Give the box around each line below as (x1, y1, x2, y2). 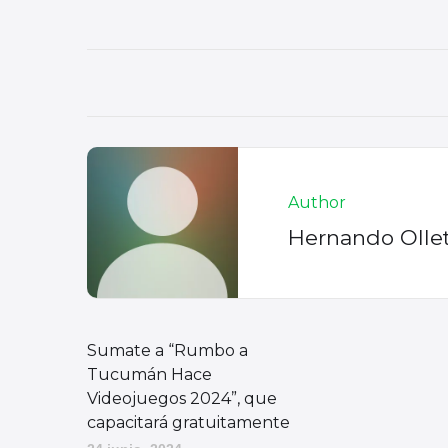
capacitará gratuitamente (87, 412, 290, 432)
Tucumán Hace (87, 364, 212, 384)
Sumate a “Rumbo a (87, 340, 248, 360)
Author (288, 192, 346, 212)
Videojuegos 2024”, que (87, 388, 277, 408)
